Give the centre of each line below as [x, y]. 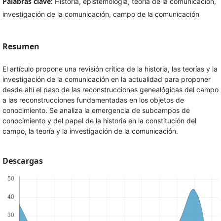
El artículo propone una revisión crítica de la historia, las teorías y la [110, 69]
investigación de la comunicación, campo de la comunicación [101, 14]
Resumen [21, 47]
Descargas [22, 161]
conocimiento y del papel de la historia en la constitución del [99, 121]
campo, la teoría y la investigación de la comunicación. [90, 131]
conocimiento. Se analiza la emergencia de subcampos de [96, 110]
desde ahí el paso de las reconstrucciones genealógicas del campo [110, 90]
